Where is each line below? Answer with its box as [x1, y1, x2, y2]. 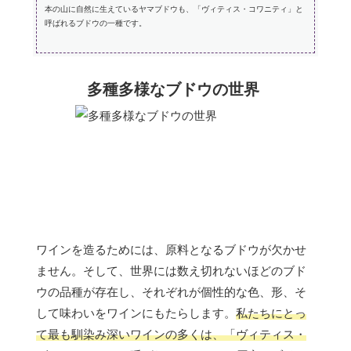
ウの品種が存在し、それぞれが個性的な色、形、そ [36, 284, 306, 299]
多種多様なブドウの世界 [86, 80, 259, 98]
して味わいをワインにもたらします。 [36, 306, 236, 320]
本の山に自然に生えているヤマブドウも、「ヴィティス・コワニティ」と [45, 5, 303, 14]
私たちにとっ [236, 306, 306, 320]
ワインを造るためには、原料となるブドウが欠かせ [36, 242, 306, 256]
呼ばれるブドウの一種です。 [45, 19, 147, 28]
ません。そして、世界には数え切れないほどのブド [36, 263, 306, 277]
